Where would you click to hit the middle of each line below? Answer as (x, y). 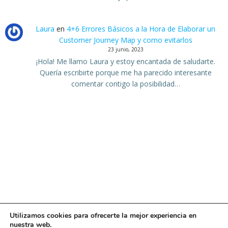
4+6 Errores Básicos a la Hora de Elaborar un (141, 28)
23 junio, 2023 (125, 49)
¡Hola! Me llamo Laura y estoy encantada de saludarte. (125, 61)
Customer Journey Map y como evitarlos (125, 40)
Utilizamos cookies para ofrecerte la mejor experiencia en (103, 216)
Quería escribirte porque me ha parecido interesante (125, 72)
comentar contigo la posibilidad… (125, 83)
